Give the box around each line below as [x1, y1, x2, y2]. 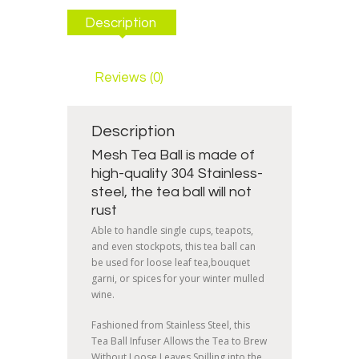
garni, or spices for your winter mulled [91, 272, 264, 286]
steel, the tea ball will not [91, 184, 252, 200]
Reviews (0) [94, 70, 163, 85]
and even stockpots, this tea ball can [91, 240, 256, 254]
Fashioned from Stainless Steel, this [91, 318, 250, 333]
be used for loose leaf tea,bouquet [91, 256, 250, 270]
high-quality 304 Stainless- [91, 165, 263, 181]
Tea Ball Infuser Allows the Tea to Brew [91, 334, 267, 349]
